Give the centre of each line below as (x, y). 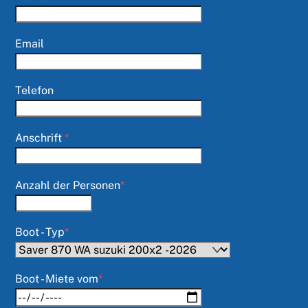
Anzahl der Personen (68, 185)
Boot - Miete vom (57, 278)
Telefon (35, 91)
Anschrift (40, 138)
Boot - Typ (40, 232)
